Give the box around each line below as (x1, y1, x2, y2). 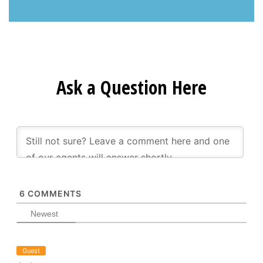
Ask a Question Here (56, 74, 207, 100)
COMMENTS (25, 188, 82, 198)
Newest (31, 208, 59, 218)
